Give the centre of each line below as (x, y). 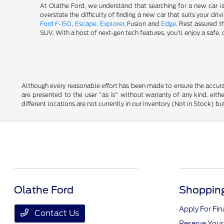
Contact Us (56, 213)
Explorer (112, 24)
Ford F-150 (56, 24)
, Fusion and (142, 24)
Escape (86, 24)
